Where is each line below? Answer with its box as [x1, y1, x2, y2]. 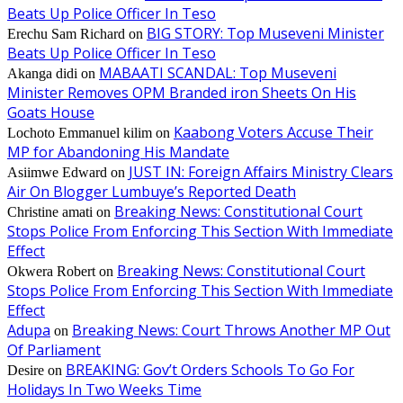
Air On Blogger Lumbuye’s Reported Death [7, 182, 296, 202]
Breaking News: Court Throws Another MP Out [72, 320, 390, 341]
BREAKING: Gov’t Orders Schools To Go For [66, 360, 354, 381]
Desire [7, 363, 44, 379]
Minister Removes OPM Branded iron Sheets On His [7, 83, 356, 103]
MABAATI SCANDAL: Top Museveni [99, 63, 336, 84]
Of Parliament [7, 340, 101, 361]
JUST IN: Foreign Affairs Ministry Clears [129, 162, 393, 183]
